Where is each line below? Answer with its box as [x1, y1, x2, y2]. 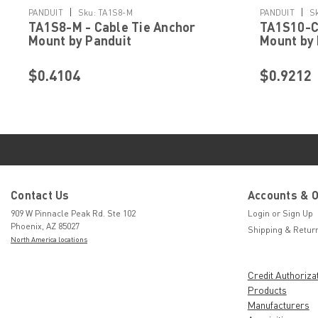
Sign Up [282, 208, 313, 219]
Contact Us [11, 188, 70, 202]
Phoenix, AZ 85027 [11, 221, 79, 232]
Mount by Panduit [28, 33, 131, 49]
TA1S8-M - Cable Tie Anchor [28, 19, 196, 35]
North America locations [11, 235, 87, 244]
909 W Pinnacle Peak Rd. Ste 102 [11, 208, 136, 219]
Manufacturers [247, 299, 309, 312]
